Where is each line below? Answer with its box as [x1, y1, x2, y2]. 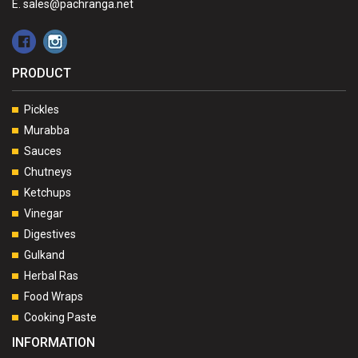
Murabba [24, 123, 70, 137]
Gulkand [24, 248, 65, 261]
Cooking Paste [24, 310, 97, 324]
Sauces [24, 144, 62, 157]
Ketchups [24, 185, 71, 199]
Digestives [24, 227, 76, 241]
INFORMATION [12, 334, 95, 350]
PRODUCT [12, 65, 71, 81]
